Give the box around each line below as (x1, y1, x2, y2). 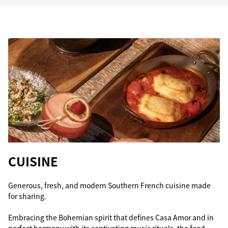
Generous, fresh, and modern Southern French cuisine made (8, 180, 211, 190)
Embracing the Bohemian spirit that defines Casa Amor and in (8, 212, 214, 222)
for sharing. (8, 191, 46, 201)
